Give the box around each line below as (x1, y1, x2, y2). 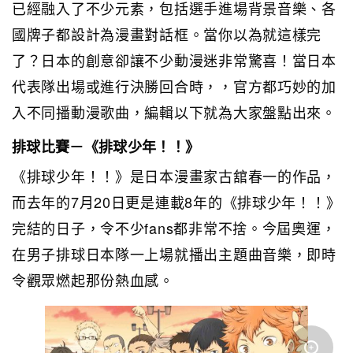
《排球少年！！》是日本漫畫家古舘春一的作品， (12, 165, 336, 186)
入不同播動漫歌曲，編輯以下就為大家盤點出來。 (12, 101, 336, 122)
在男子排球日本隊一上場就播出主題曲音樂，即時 (12, 243, 336, 264)
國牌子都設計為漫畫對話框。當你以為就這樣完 (12, 23, 322, 44)
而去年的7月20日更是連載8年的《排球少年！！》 (12, 191, 341, 212)
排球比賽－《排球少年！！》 (12, 136, 200, 157)
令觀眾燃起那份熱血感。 (12, 269, 174, 290)
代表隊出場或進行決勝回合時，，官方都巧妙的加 (12, 75, 336, 96)
